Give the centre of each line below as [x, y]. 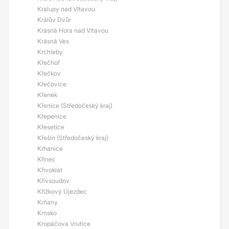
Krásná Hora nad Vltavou [73, 30]
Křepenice [52, 116]
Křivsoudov [53, 181]
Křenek [47, 95]
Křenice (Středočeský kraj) [75, 106]
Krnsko [47, 213]
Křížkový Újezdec [62, 191]
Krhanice [50, 148]
